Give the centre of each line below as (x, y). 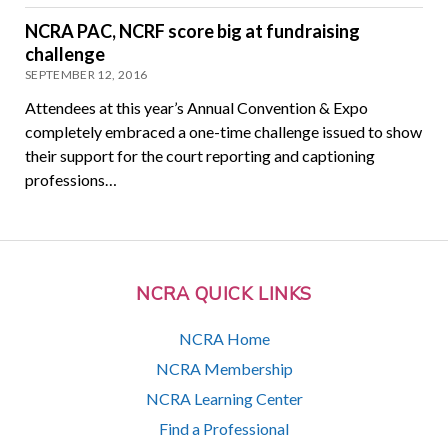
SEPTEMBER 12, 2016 (86, 75)
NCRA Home (224, 338)
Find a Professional (224, 428)
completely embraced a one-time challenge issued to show (223, 132)
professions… (70, 180)
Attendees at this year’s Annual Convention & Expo (196, 108)
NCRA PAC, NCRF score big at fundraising (192, 31)
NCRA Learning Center (224, 398)
